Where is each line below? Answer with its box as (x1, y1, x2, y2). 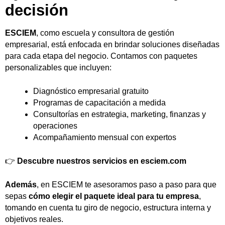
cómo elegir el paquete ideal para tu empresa (29, 191, 199, 200)
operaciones (33, 121, 77, 130)
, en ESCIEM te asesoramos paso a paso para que (37, 180, 216, 189)
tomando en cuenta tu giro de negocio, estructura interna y (5, 203, 211, 212)
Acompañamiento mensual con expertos (33, 133, 176, 142)
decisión (5, 1, 68, 19)
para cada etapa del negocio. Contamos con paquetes (5, 51, 197, 60)
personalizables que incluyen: (5, 63, 111, 72)
